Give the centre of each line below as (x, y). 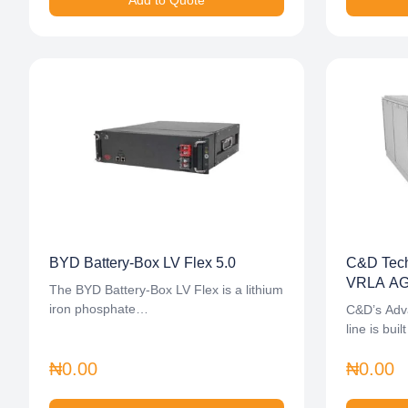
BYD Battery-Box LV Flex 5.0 (143, 263)
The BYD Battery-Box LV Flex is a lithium (166, 290)
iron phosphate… (99, 309)
